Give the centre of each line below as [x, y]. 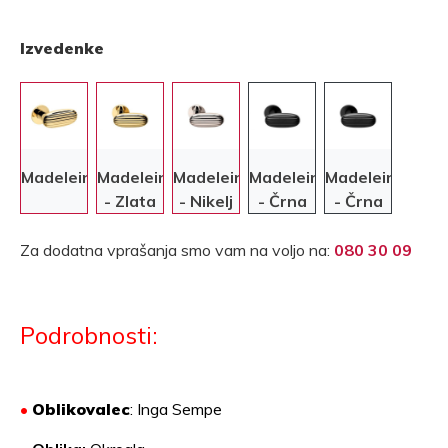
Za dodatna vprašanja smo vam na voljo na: [177, 250]
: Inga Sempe [176, 409]
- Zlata [130, 201]
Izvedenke [62, 48]
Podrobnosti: [89, 335]
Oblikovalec [81, 409]
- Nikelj [206, 201]
